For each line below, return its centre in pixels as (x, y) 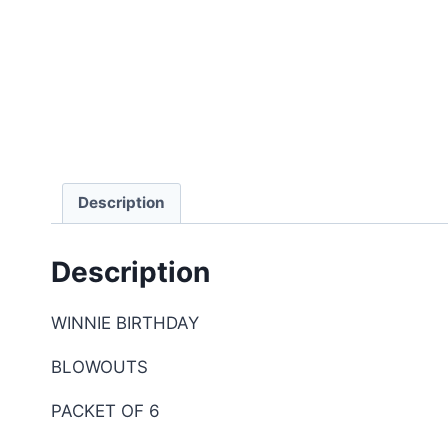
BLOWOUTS (99, 367)
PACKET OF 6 (105, 411)
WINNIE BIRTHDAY (125, 323)
